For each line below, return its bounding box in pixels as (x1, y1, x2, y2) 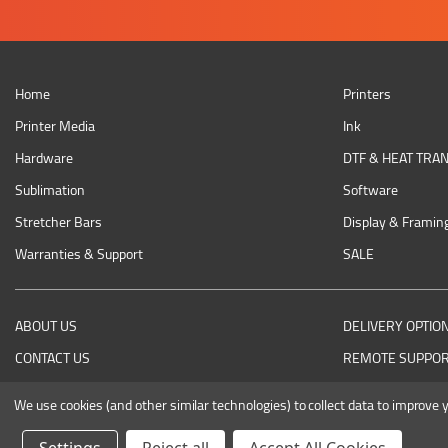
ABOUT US (15, 312, 77, 339)
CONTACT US (15, 344, 90, 371)
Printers (343, 80, 392, 107)
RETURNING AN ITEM (15, 376, 140, 403)
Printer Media (15, 112, 95, 139)
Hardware (15, 144, 73, 171)
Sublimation (15, 176, 85, 203)
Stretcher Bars (15, 208, 102, 235)
